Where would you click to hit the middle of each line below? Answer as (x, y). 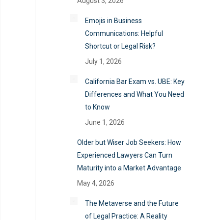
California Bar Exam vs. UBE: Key (135, 82)
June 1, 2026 (105, 122)
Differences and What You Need (135, 94)
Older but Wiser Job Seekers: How (129, 142)
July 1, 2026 (103, 61)
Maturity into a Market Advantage (129, 168)
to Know (97, 107)
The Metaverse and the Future (132, 203)
